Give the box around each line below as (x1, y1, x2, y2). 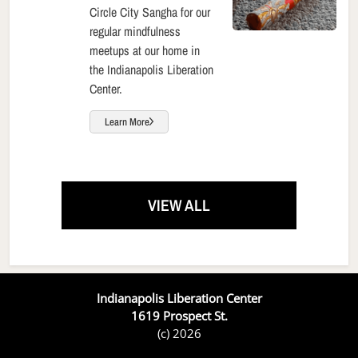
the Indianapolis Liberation (89, 60, 213, 78)
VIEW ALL (148, 194, 210, 217)
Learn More (105, 114, 149, 129)
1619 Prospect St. (130, 308, 228, 324)
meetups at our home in (89, 41, 200, 59)
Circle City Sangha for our (89, 2, 210, 21)
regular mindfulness (89, 22, 181, 40)
